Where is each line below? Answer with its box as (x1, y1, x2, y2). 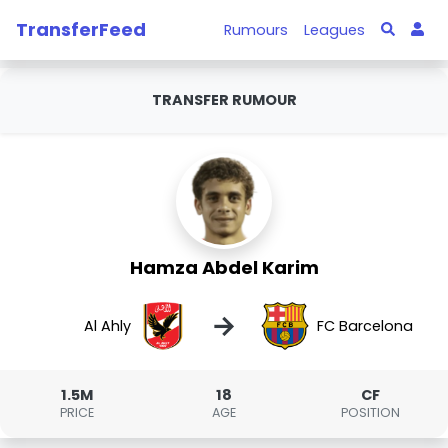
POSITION (341, 404, 401, 421)
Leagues (304, 19, 366, 40)
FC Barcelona (316, 315, 413, 336)
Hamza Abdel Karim (129, 255, 319, 280)
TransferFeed (16, 16, 146, 42)
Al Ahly (84, 315, 132, 336)
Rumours (224, 19, 289, 40)
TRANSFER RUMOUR (151, 90, 297, 110)
